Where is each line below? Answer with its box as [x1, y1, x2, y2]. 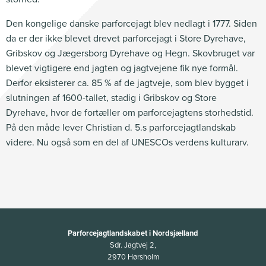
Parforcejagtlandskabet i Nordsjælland [68, 229, 198, 238]
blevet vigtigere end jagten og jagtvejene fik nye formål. [6, 62, 238, 74]
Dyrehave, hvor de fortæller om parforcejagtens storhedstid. [6, 107, 254, 119]
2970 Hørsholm [107, 252, 159, 262]
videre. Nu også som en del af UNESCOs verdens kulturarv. [6, 137, 249, 148]
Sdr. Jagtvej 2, [110, 240, 156, 250]
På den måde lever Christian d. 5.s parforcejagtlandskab [6, 122, 236, 134]
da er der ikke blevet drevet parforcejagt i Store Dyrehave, [6, 33, 246, 45]
